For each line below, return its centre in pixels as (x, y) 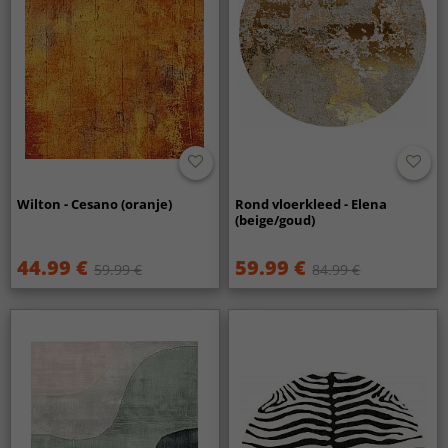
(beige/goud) (275, 219)
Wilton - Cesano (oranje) (95, 203)
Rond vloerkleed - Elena (311, 203)
